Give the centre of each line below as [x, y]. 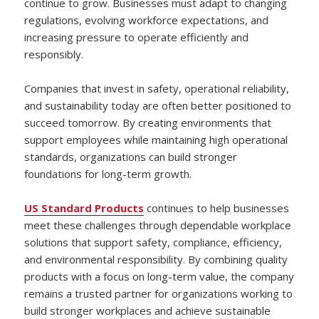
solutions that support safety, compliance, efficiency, [153, 242]
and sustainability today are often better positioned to [158, 105]
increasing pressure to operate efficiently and [137, 37]
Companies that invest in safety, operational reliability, [157, 88]
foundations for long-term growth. [108, 173]
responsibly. [54, 54]
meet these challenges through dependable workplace [158, 225]
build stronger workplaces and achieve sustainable [148, 310]
